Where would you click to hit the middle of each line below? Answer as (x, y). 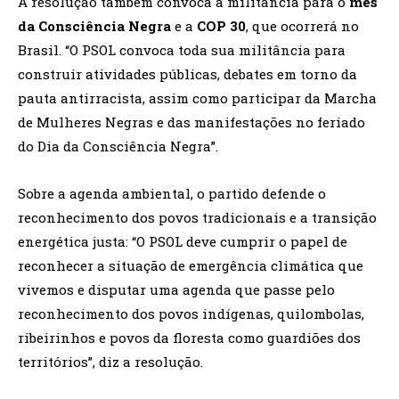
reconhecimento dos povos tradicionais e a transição (197, 217)
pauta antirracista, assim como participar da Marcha (197, 98)
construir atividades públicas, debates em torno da (187, 74)
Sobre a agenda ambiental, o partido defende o (172, 193)
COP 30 (221, 26)
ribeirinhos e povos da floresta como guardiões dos (189, 338)
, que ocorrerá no (302, 26)
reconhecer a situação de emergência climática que (191, 265)
